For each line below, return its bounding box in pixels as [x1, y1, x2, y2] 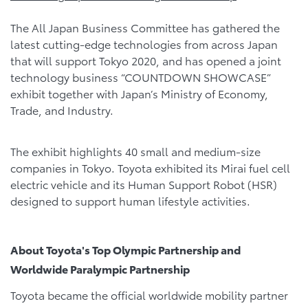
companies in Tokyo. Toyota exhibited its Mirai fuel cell [10, 159, 290, 175]
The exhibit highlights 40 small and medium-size [10, 142, 261, 159]
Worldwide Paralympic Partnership [10, 260, 190, 276]
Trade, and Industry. [10, 102, 113, 118]
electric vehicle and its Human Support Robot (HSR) [10, 175, 277, 192]
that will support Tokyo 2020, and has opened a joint [10, 52, 281, 69]
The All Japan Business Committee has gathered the [10, 19, 280, 36]
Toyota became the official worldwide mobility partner [10, 286, 288, 302]
